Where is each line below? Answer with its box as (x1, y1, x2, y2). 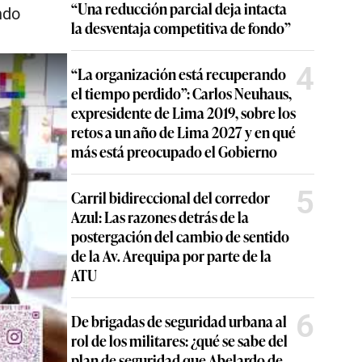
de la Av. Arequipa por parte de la (71, 245, 271, 266)
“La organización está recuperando (71, 63, 286, 84)
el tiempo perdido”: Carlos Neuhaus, (71, 82, 292, 103)
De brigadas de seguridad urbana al (71, 310, 287, 331)
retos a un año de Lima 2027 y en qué (71, 121, 296, 142)
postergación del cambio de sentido (71, 225, 289, 246)
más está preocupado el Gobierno (71, 141, 277, 162)
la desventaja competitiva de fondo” (71, 17, 291, 38)
